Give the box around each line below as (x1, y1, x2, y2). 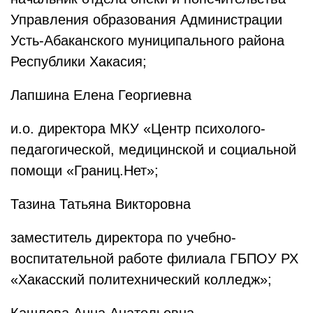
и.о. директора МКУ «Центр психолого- (10, 121, 265, 136)
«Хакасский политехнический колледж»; (10, 272, 272, 287)
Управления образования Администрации (10, 12, 282, 27)
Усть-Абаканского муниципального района (10, 33, 284, 48)
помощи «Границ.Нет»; (10, 163, 159, 178)
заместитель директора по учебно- (10, 230, 236, 245)
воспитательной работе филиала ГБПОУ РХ (10, 251, 298, 266)
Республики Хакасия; (10, 54, 147, 69)
